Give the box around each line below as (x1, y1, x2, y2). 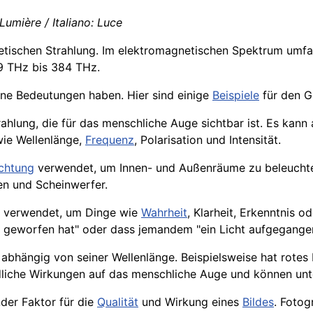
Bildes (242, 295, 274, 310)
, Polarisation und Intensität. (134, 133, 281, 147)
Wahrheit (141, 205, 187, 220)
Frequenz (85, 133, 134, 147)
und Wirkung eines (138, 295, 242, 310)
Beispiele (212, 88, 259, 103)
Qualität (97, 295, 138, 310)
